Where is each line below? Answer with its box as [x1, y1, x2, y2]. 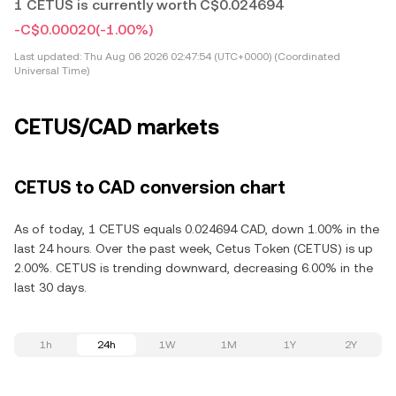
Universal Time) [14, 65, 89, 77]
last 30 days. [14, 280, 87, 294]
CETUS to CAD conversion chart [14, 177, 286, 198]
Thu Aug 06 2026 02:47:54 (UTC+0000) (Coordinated [81, 50, 340, 63]
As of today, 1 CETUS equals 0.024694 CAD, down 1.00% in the [14, 222, 379, 236]
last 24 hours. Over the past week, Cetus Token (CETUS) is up [14, 241, 373, 255]
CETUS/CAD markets [14, 115, 219, 140]
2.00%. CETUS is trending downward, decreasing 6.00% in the [14, 261, 373, 275]
